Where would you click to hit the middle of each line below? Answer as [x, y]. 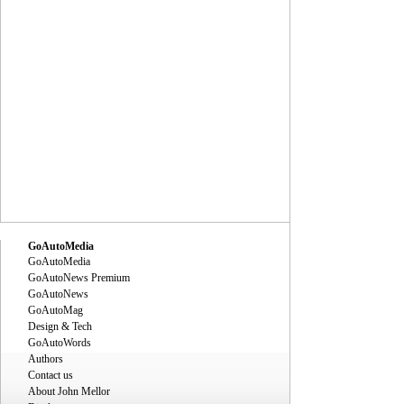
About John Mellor [69, 391]
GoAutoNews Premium [79, 278]
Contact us [50, 375]
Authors [46, 359]
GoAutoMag [55, 310]
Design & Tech [60, 326]
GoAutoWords [60, 343]
